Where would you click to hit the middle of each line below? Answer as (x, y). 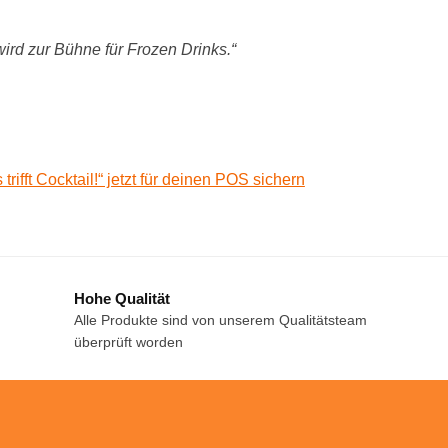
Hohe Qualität (122, 299)
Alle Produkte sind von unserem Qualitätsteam (221, 320)
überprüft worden (129, 342)
